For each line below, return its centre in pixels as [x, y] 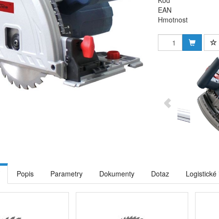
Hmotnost [173, 20]
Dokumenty [117, 174]
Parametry [66, 174]
